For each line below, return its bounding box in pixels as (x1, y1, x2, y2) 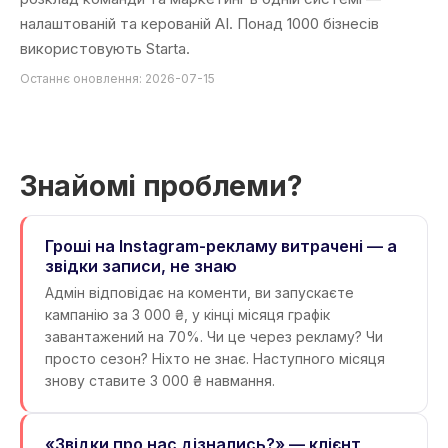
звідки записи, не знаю (45, 256, 237, 276)
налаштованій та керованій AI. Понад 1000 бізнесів (20, 14, 379, 33)
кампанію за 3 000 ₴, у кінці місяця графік (45, 306, 330, 323)
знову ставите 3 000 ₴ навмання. (45, 372, 275, 389)
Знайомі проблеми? (20, 169, 303, 203)
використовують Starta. (20, 39, 190, 58)
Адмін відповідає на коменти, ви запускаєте (45, 284, 354, 301)
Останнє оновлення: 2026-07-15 (20, 71, 215, 86)
